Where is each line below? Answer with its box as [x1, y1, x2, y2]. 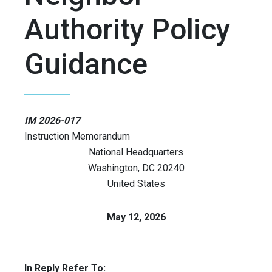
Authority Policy [24, 12, 231, 47]
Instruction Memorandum [24, 131, 130, 143]
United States [107, 178, 165, 190]
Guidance [24, 47, 148, 82]
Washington [87, 162, 138, 174]
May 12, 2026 [106, 211, 166, 223]
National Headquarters [89, 146, 183, 158]
